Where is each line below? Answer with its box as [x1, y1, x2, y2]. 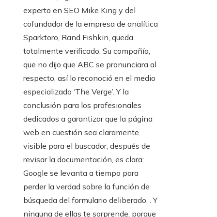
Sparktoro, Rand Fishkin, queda [23, 32, 133, 43]
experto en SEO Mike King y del [23, 5, 136, 15]
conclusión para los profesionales [23, 100, 141, 110]
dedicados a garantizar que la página [23, 114, 153, 124]
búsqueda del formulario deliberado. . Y [23, 195, 157, 205]
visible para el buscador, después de [23, 141, 150, 151]
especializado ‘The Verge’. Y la [23, 87, 129, 97]
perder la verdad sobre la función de [23, 182, 150, 192]
